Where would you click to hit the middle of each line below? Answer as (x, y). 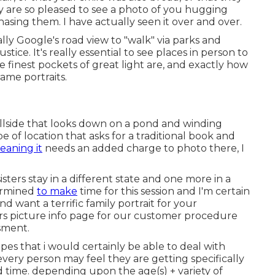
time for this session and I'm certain (164, 191)
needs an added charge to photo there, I (143, 148)
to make (57, 191)
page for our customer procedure (152, 215)
